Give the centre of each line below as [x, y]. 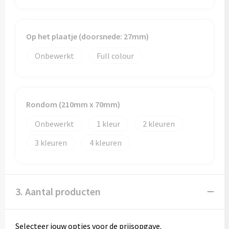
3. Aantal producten [58, 191]
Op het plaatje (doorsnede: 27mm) [87, 36]
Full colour [115, 56]
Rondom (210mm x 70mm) [73, 104]
